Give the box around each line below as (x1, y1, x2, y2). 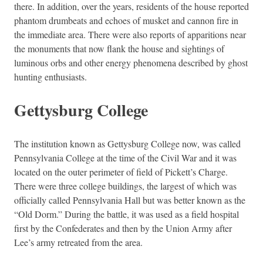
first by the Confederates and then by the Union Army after (14, 221, 232, 234)
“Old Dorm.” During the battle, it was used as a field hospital (14, 207, 239, 220)
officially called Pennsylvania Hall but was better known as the (14, 193, 245, 206)
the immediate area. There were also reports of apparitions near (14, 28, 246, 41)
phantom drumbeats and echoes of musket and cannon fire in (14, 14, 238, 26)
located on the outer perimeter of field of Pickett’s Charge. (14, 165, 228, 178)
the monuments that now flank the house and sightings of (14, 42, 224, 55)
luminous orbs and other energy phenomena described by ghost (14, 56, 248, 69)
